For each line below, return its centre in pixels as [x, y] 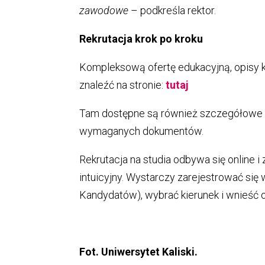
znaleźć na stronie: [123, 85]
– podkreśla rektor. [172, 10]
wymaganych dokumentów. [142, 131]
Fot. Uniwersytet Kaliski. [139, 251]
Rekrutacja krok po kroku [141, 38]
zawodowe [104, 10]
